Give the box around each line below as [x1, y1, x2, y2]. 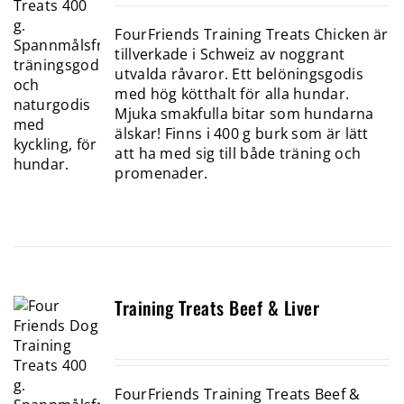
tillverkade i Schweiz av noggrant [115, 43, 345, 64]
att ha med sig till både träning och [115, 142, 362, 163]
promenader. [115, 162, 208, 183]
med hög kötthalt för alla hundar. [115, 83, 350, 104]
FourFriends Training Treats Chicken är [115, 23, 389, 44]
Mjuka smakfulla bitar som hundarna [115, 103, 374, 124]
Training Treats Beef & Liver [115, 294, 320, 322]
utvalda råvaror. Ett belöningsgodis [115, 63, 363, 84]
